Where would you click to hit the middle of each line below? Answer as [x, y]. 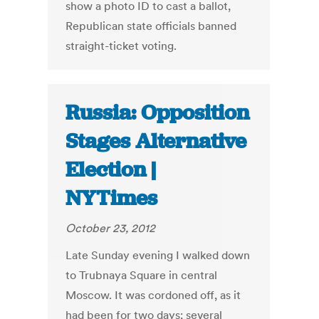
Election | [111, 170]
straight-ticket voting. [121, 46]
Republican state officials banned [151, 26]
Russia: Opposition [158, 113]
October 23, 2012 [111, 228]
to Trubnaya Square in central [142, 275]
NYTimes [112, 198]
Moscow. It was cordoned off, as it [153, 295]
